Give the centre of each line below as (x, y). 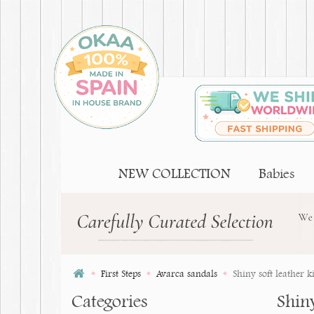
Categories (109, 301)
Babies (277, 173)
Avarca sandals (187, 273)
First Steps (121, 273)
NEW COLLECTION (175, 173)
